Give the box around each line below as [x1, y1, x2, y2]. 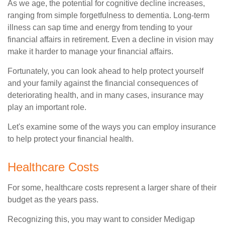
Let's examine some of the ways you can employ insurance [8, 123, 216, 131]
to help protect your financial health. [8, 135, 134, 143]
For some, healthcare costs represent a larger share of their [8, 183, 216, 192]
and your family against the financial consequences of [8, 79, 198, 87]
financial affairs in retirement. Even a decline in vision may [8, 35, 213, 44]
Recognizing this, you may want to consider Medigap [8, 215, 195, 223]
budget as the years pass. [8, 195, 98, 204]
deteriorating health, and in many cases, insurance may [8, 91, 203, 99]
